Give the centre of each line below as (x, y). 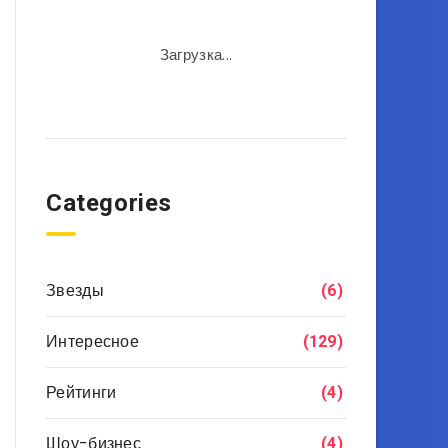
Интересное (92, 341)
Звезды (75, 290)
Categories (109, 203)
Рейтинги (81, 392)
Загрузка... (196, 54)
